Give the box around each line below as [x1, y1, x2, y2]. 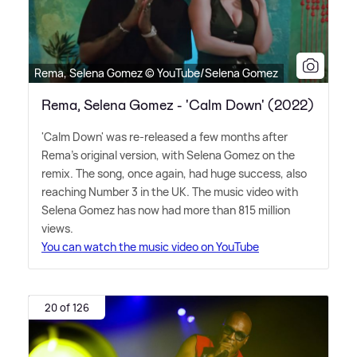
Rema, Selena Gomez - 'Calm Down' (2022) [41, 96, 314, 116]
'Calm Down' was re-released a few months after [41, 129, 288, 145]
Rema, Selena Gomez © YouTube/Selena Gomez [34, 65, 278, 81]
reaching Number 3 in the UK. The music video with [41, 184, 298, 200]
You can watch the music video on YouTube [41, 239, 259, 255]
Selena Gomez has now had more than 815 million [41, 202, 290, 218]
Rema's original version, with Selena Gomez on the [41, 147, 295, 163]
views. [41, 221, 73, 237]
